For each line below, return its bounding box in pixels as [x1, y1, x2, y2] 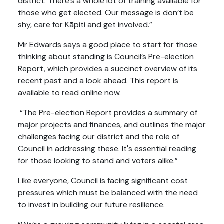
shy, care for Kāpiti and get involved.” [18, 19, 152, 30]
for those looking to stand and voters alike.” [18, 155, 178, 166]
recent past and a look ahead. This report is [18, 75, 178, 86]
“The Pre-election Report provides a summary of [18, 107, 197, 118]
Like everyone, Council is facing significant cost [18, 175, 188, 186]
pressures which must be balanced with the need [18, 187, 198, 198]
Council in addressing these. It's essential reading [18, 143, 196, 154]
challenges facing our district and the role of [18, 131, 179, 142]
